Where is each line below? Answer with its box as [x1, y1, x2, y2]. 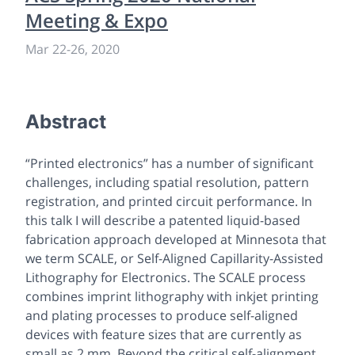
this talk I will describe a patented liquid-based [25, 211, 300, 229]
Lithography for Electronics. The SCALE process [25, 268, 306, 286]
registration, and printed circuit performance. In [25, 192, 312, 210]
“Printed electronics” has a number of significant [25, 154, 314, 172]
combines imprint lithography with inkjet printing [25, 287, 319, 305]
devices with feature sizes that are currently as [25, 325, 302, 343]
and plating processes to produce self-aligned [25, 306, 298, 324]
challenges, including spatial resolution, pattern [25, 173, 309, 191]
